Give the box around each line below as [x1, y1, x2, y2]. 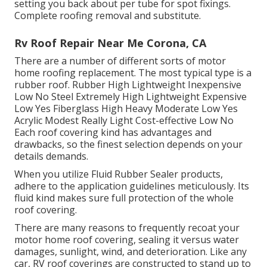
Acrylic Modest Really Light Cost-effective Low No [14, 114, 234, 128]
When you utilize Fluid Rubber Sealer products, [14, 167, 223, 181]
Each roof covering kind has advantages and [14, 126, 212, 139]
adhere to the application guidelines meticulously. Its [14, 179, 249, 193]
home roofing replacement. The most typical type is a [14, 66, 252, 80]
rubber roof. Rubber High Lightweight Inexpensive [14, 78, 241, 92]
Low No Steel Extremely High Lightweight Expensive [14, 90, 247, 104]
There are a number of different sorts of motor [14, 54, 226, 68]
